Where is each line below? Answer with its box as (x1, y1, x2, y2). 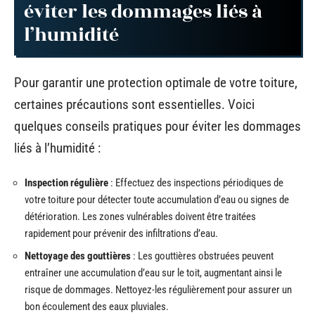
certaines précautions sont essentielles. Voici (14, 96, 255, 112)
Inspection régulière (25, 176, 108, 189)
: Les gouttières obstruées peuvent (131, 249, 274, 262)
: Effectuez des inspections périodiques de (108, 176, 283, 189)
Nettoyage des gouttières (25, 249, 131, 262)
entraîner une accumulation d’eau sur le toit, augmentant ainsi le (25, 266, 282, 279)
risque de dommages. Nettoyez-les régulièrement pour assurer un (25, 283, 292, 296)
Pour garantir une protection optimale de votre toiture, (14, 74, 297, 91)
